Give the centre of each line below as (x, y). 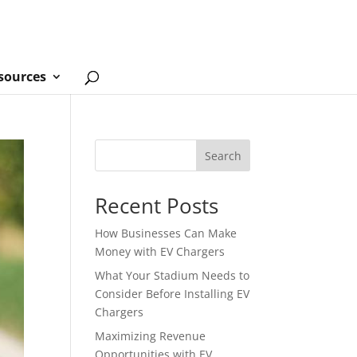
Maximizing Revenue (151, 336)
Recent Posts (157, 206)
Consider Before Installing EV (173, 294)
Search (223, 155)
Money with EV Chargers (160, 251)
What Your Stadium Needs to (173, 275)
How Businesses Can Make (166, 233)
